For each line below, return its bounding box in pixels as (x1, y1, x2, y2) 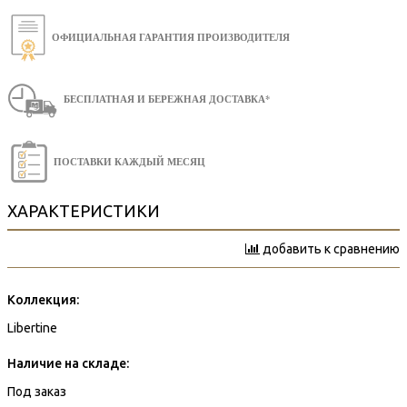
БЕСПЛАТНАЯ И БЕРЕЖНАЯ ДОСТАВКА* (64, 92, 270, 106)
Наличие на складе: (7, 355, 129, 371)
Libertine (7, 320, 57, 335)
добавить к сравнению (263, 241, 400, 256)
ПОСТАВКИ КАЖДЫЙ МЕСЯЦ (54, 154, 205, 169)
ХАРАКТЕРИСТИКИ (7, 201, 160, 220)
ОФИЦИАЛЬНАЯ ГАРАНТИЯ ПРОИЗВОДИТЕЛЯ (52, 29, 290, 45)
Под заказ (7, 383, 66, 399)
